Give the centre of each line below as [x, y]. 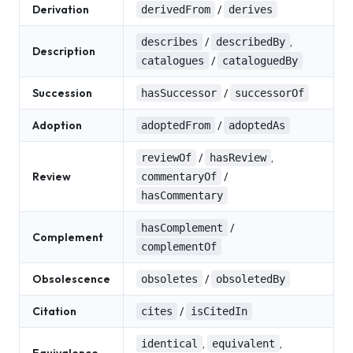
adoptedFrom [176, 125]
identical [169, 344]
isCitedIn [219, 311]
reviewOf [166, 158]
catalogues [173, 61]
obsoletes [169, 279]
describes [169, 42]
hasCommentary [182, 195]
